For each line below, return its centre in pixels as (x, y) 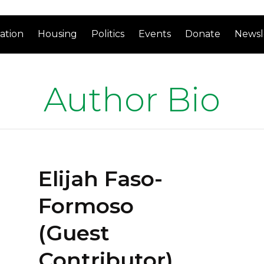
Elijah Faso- (100, 178)
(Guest (74, 232)
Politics (108, 34)
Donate (203, 34)
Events (155, 34)
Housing (58, 34)
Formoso (86, 205)
